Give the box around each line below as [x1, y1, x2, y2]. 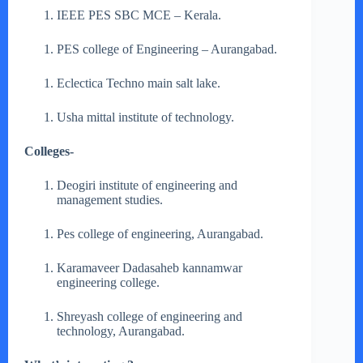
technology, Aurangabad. [57, 324, 188, 339]
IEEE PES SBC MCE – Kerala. [57, 8, 228, 23]
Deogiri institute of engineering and [57, 178, 237, 193]
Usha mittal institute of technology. [57, 110, 237, 125]
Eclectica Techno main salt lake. [57, 76, 224, 91]
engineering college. [57, 275, 163, 290]
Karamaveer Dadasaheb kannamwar [57, 261, 242, 275]
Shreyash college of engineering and [57, 310, 242, 324]
